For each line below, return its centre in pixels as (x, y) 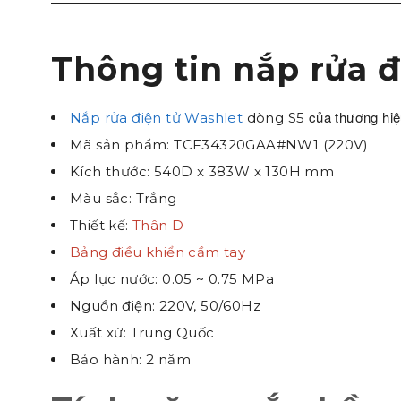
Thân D (158, 225)
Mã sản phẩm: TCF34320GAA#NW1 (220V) (219, 145)
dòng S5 (276, 118)
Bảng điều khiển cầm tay (158, 252)
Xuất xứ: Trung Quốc (142, 333)
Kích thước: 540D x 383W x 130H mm (202, 171)
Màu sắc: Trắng (124, 198)
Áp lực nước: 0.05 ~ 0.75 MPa (172, 279)
